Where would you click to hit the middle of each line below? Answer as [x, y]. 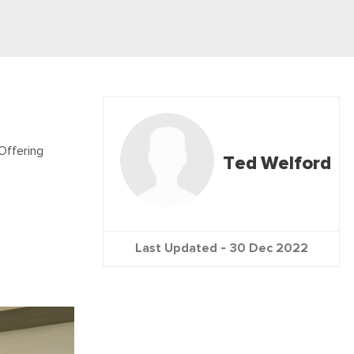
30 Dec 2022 [269, 248]
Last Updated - [182, 248]
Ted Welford [277, 164]
